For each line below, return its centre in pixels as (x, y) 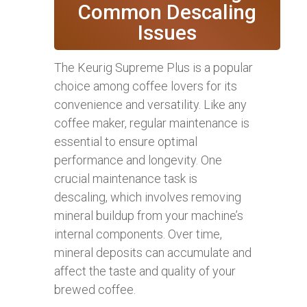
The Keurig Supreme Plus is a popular (153, 67)
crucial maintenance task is (126, 178)
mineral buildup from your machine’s (149, 215)
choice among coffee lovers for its (146, 86)
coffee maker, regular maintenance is (152, 123)
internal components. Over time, (138, 234)
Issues (167, 32)
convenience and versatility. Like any (150, 104)
